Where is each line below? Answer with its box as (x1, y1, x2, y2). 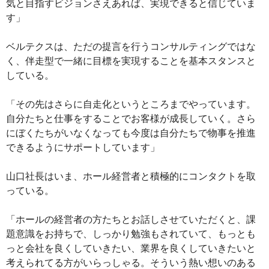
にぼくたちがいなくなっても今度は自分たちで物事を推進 (6, 128, 256, 139)
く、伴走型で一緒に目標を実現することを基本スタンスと (6, 56, 256, 67)
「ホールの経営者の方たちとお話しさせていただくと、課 (6, 214, 256, 225)
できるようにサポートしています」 (6, 142, 160, 153)
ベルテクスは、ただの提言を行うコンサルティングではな (6, 41, 256, 52)
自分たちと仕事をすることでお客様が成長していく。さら (6, 113, 256, 124)
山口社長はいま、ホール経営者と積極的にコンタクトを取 (6, 171, 256, 182)
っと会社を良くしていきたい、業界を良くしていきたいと (6, 243, 256, 254)
